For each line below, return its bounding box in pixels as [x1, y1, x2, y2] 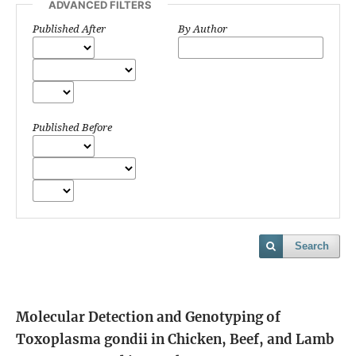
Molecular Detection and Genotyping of [16, 308, 281, 326]
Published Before [33, 119, 112, 134]
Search [295, 239, 329, 252]
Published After [33, 21, 106, 36]
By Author [178, 21, 227, 36]
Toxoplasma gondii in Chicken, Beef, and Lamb [16, 330, 334, 348]
